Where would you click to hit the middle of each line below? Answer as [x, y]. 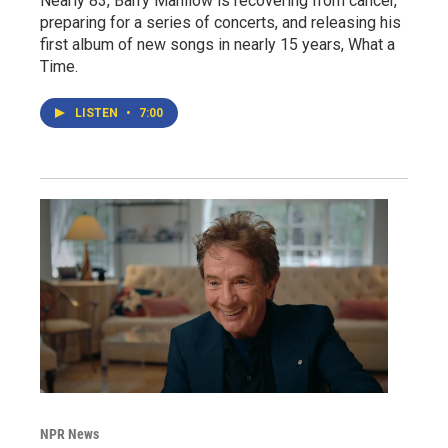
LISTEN [98, 112]
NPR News [69, 433]
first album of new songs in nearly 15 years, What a [217, 44]
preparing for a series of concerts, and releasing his [220, 22]
